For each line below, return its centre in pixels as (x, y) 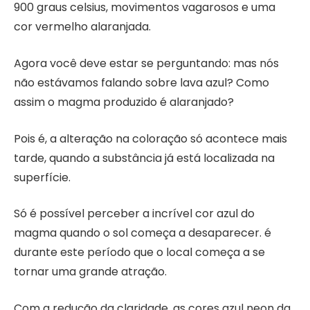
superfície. (42, 177)
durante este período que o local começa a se (139, 253)
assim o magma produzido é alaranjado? (124, 102)
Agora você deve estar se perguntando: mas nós (146, 64)
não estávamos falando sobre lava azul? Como (142, 83)
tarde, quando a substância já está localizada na (144, 158)
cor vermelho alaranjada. (82, 27)
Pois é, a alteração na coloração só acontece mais (151, 138)
